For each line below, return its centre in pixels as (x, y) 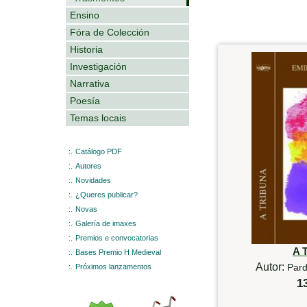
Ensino (85, 15)
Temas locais (98, 118)
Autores (88, 165)
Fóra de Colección (110, 32)
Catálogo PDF (99, 151)
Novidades (93, 180)
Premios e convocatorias (117, 237)
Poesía (85, 100)
